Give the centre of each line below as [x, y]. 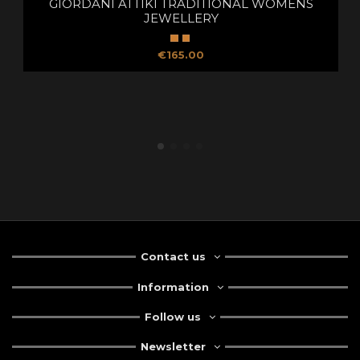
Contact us [173, 257]
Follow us [173, 317]
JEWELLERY [181, 18]
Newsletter [173, 347]
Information [173, 286]
